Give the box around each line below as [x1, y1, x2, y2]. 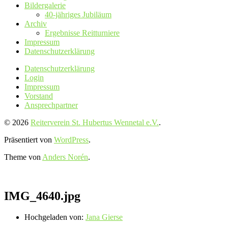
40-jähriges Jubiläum [45, 10, 111, 19]
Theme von [4, 152, 42, 161]
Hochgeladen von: [24, 213, 85, 222]
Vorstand [24, 91, 53, 100]
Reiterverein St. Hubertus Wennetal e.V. [31, 118, 159, 127]
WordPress [54, 135, 89, 144]
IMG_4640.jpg [4, 189, 80, 203]
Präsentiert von [4, 135, 54, 144]
